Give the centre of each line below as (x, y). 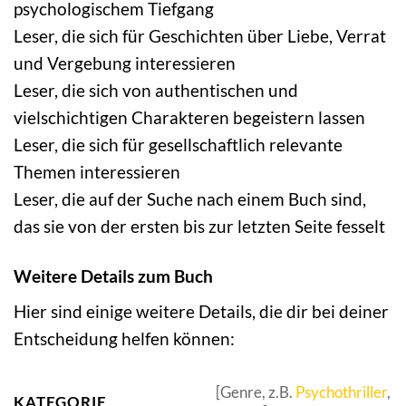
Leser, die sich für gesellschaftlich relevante (178, 144)
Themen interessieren (97, 171)
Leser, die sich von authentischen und (156, 90)
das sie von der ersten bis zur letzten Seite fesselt (199, 226)
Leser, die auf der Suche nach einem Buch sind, (190, 198)
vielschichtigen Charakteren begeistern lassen (189, 117)
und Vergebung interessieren (125, 63)
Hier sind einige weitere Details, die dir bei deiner (201, 312)
